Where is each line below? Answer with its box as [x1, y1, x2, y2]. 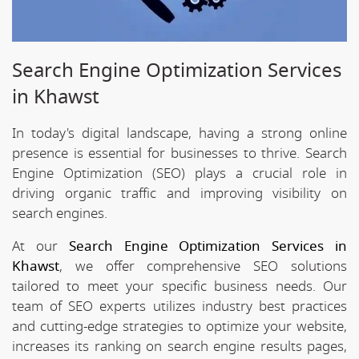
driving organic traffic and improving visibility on [12, 183, 347, 204]
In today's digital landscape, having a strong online [12, 123, 347, 143]
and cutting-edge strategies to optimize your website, [12, 316, 347, 337]
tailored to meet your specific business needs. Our [12, 276, 347, 296]
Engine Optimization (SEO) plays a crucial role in [12, 163, 347, 184]
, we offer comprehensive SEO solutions [59, 256, 347, 276]
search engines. [12, 203, 107, 224]
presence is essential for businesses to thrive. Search [12, 143, 347, 163]
